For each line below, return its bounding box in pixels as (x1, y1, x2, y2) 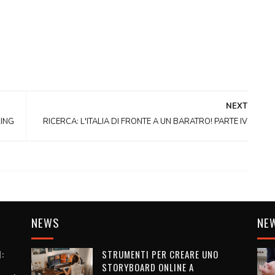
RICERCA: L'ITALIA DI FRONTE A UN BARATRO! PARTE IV (43, 116, 248, 127)
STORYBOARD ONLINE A (101, 260, 194, 274)
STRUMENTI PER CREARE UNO (101, 247, 219, 261)
